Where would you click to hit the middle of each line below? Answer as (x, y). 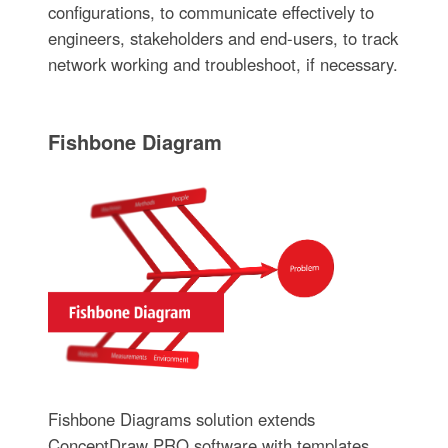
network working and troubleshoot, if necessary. (222, 63)
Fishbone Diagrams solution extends (181, 418)
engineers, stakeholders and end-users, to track (222, 37)
